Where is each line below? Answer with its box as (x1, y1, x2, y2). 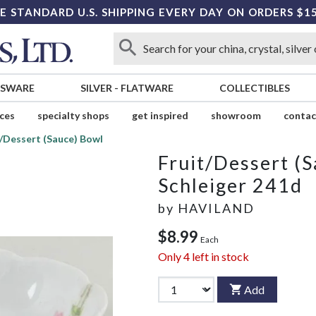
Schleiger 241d (158, 174, 303, 197)
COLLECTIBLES (219, 82, 290, 95)
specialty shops (37, 109, 109, 122)
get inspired (131, 109, 188, 122)
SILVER (80, 82, 112, 95)
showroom (210, 109, 261, 122)
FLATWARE (120, 82, 174, 95)
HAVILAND (178, 200, 255, 217)
